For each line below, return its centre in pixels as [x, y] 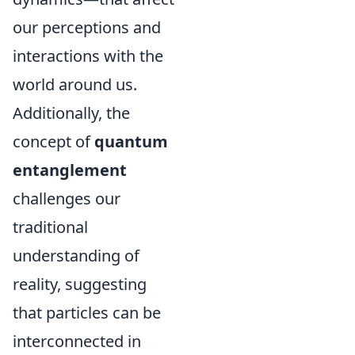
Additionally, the [71, 113]
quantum [131, 141]
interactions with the [88, 56]
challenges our [67, 198]
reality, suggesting [80, 284]
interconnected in [77, 341]
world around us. [75, 84]
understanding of [76, 256]
